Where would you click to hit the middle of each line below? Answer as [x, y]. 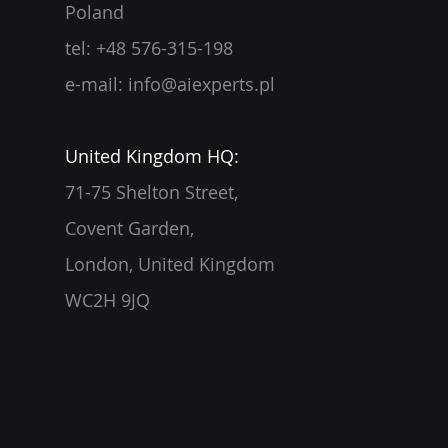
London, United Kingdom [170, 264]
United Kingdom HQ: [152, 156]
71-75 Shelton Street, [151, 192]
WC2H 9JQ [107, 300]
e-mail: [96, 84]
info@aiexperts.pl [201, 84]
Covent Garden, [129, 228]
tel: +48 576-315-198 [151, 48]
